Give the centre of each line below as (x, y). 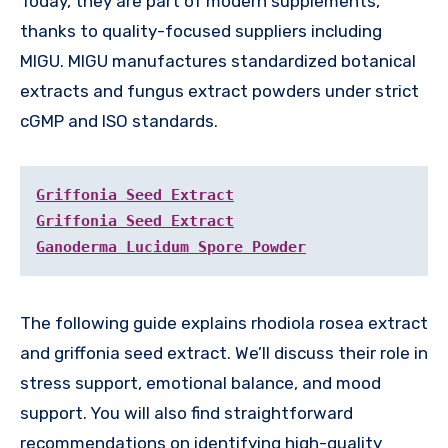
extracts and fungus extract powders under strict (219, 90)
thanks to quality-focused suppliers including (201, 30)
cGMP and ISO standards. (119, 120)
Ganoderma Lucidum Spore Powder (171, 246)
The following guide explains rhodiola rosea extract (224, 322)
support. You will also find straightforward (186, 412)
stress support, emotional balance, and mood (200, 382)
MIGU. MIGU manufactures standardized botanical (218, 60)
